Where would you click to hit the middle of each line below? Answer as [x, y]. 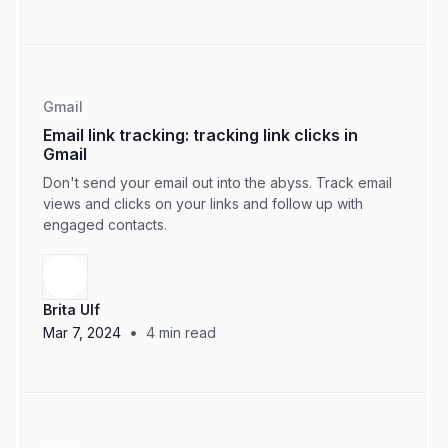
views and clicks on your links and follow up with [203, 203]
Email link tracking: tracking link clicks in [201, 135]
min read [186, 332]
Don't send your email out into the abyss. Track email [218, 182]
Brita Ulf [72, 309]
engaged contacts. [105, 224]
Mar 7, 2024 [82, 332]
